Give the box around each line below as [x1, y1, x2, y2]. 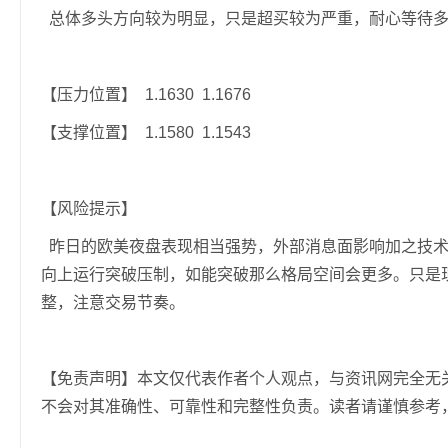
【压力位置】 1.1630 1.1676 [41, 86, 251, 104]
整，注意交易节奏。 [41, 294, 185, 312]
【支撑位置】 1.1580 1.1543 [41, 124, 251, 142]
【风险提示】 [41, 200, 137, 218]
